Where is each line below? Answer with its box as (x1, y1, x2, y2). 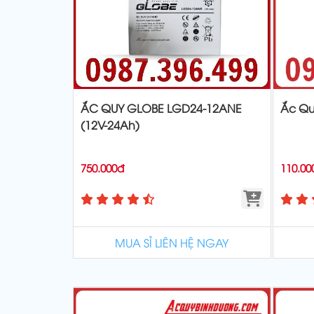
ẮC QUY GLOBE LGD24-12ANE (81, 100, 242, 116)
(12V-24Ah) (81, 117, 139, 133)
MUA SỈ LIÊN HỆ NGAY (115, 235, 229, 251)
